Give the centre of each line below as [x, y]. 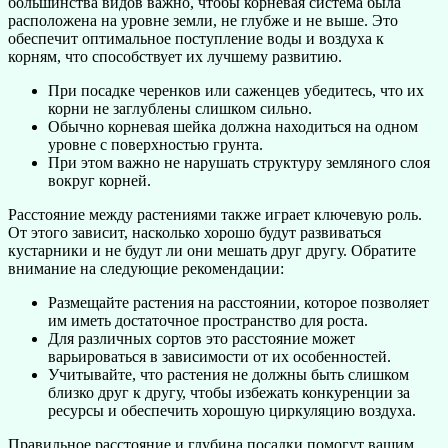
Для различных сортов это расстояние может [201, 338]
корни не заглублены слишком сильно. [180, 108]
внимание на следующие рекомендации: [146, 268]
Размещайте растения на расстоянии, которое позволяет [238, 302]
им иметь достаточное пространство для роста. [208, 320]
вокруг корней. [99, 180]
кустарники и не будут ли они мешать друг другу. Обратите [212, 250]
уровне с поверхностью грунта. [155, 144]
